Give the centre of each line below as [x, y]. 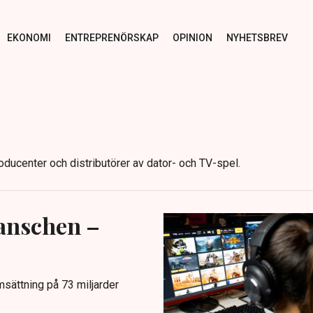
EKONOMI [29, 37]
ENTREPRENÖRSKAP [111, 37]
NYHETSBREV [257, 37]
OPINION [192, 37]
